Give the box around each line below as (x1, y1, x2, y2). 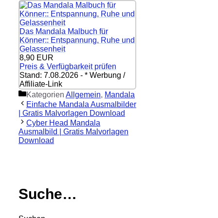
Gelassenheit (19, 44, 65, 53)
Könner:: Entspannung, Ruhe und (19, 36, 135, 44)
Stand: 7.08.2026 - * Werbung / (19, 71, 125, 79)
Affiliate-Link (19, 79, 62, 88)
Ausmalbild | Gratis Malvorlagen (18, 127, 128, 136)
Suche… (18, 186, 77, 202)
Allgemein (66, 90, 101, 99)
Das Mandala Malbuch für (19, 27, 108, 36)
